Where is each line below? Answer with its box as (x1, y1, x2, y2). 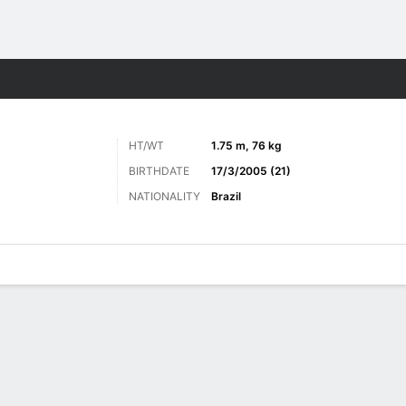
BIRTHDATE (129, 164, 189, 178)
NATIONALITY (129, 189, 200, 203)
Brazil (211, 189, 241, 203)
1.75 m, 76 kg (211, 139, 282, 152)
